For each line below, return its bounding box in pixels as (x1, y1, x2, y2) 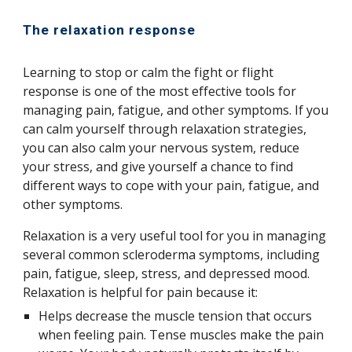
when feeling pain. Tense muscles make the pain (38, 326, 324, 344)
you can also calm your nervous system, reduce (23, 139, 300, 157)
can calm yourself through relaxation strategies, (23, 120, 307, 138)
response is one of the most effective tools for (23, 82, 297, 101)
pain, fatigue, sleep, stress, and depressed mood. (23, 265, 310, 283)
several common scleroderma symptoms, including (23, 246, 321, 264)
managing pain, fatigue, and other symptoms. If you (23, 101, 329, 119)
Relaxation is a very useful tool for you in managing (23, 227, 327, 245)
